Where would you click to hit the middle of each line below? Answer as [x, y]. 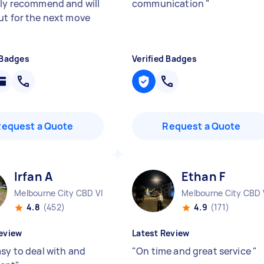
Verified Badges [164, 59]
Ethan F [204, 176]
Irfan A [34, 176]
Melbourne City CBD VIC [62, 193]
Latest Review [161, 233]
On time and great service [195, 251]
